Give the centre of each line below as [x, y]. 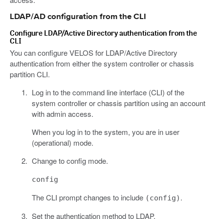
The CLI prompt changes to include [88, 197]
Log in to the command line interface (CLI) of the [108, 92]
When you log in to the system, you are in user [105, 132]
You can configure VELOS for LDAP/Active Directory [94, 53]
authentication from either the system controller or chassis [102, 64]
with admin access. [62, 114]
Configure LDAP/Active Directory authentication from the [103, 33]
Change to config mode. [70, 161]
